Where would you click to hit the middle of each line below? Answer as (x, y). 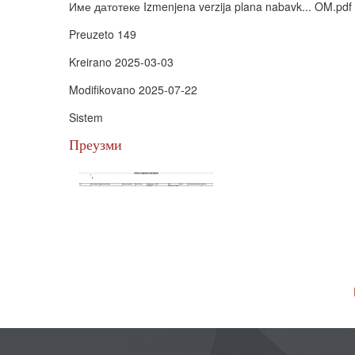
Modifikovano (104, 90)
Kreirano (92, 62)
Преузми (95, 145)
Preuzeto (93, 34)
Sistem (86, 117)
